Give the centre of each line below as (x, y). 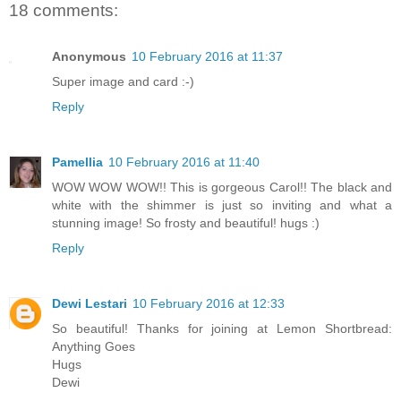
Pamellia (77, 162)
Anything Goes (94, 347)
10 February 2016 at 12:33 (209, 304)
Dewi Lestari (90, 304)
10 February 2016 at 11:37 (207, 57)
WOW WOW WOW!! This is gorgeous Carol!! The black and (222, 188)
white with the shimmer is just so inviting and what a (222, 205)
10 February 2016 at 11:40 (184, 162)
